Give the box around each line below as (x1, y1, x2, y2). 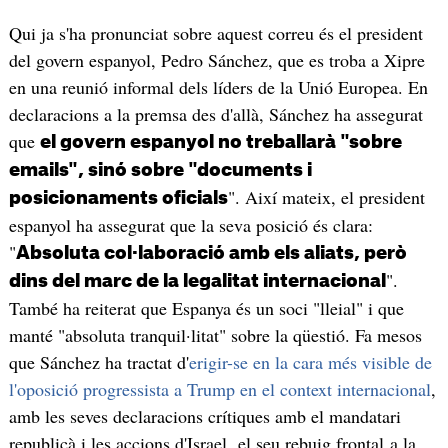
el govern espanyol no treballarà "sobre (39, 133, 402, 152)
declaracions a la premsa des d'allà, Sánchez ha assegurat (8, 102, 423, 127)
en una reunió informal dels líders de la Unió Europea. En (8, 75, 428, 100)
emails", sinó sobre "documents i (8, 161, 312, 180)
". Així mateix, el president (227, 185, 425, 210)
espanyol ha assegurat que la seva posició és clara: (8, 213, 373, 238)
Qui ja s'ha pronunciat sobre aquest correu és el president (8, 21, 423, 46)
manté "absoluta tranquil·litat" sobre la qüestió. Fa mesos (8, 323, 422, 348)
